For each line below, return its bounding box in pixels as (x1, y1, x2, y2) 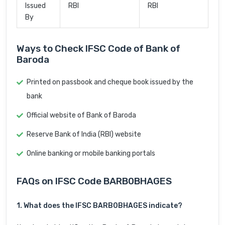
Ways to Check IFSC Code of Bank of (17, 43, 180, 55)
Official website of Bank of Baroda (27, 111, 136, 120)
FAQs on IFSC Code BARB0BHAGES (17, 175, 172, 187)
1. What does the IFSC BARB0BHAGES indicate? (17, 201, 182, 210)
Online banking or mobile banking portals (27, 149, 155, 158)
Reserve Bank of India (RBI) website (27, 130, 141, 139)
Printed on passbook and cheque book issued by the (27, 78, 193, 87)
